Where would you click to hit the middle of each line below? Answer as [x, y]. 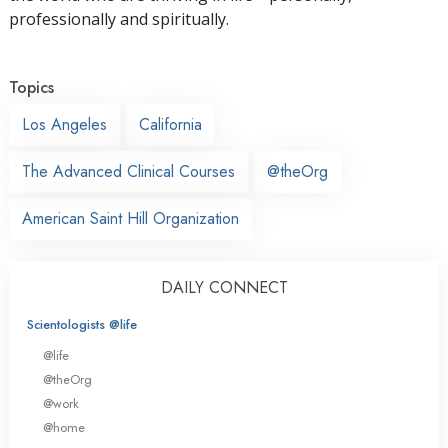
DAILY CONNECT [224, 287]
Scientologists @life [82, 324]
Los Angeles [64, 124]
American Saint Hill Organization [130, 218]
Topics [31, 87]
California [170, 124]
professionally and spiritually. [119, 18]
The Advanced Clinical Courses [128, 171]
